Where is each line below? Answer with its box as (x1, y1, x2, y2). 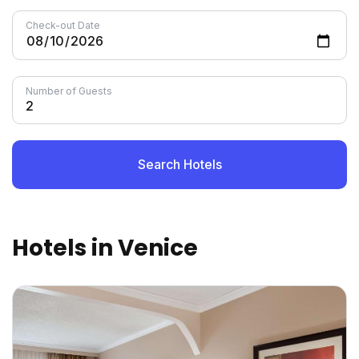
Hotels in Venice (12, 232, 198, 264)
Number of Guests (26, 85, 112, 97)
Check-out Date (26, 19, 100, 31)
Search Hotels (137, 156, 222, 172)
